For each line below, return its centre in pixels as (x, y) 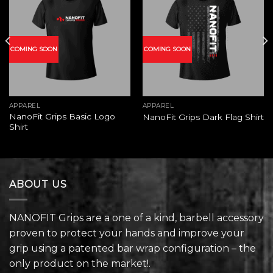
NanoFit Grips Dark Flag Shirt (203, 117)
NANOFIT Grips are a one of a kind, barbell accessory (136, 218)
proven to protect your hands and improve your (127, 233)
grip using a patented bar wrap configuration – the (133, 248)
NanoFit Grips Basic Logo (62, 117)
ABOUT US (38, 185)
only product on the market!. (80, 263)
